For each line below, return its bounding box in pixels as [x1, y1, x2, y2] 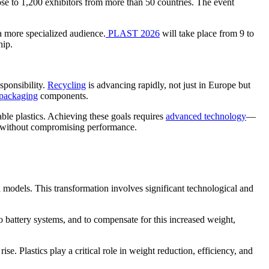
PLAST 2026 [106, 28, 160, 38]
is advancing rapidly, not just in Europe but [86, 79, 250, 90]
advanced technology [166, 110, 246, 121]
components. [38, 90, 88, 101]
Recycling [47, 79, 86, 90]
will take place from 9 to [160, 28, 254, 38]
